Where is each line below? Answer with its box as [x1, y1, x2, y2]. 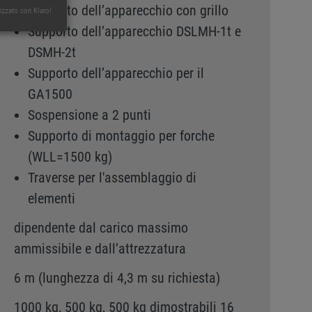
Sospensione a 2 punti [27, 107, 151, 123]
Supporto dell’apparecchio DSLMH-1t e [27, 23, 241, 40]
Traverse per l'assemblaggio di [27, 169, 196, 186]
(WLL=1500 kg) [27, 148, 112, 165]
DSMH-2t [27, 44, 76, 61]
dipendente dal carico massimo [13, 219, 188, 236]
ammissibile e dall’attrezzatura [13, 240, 186, 257]
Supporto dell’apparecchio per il [27, 65, 204, 81]
